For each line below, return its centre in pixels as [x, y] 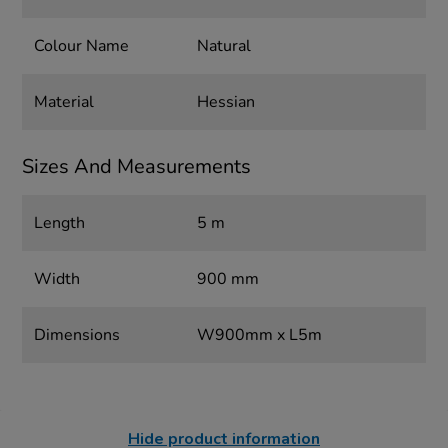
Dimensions [77, 335]
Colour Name [82, 46]
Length [60, 223]
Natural [223, 46]
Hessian [225, 102]
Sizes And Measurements [137, 167]
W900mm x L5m [259, 335]
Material [64, 102]
